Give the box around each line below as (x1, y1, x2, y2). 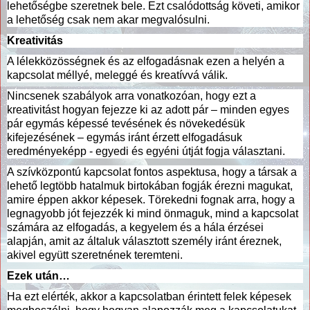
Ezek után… (7, 269, 70, 282)
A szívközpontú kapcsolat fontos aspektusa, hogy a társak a (7, 165, 297, 178)
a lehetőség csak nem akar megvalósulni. (7, 13, 210, 26)
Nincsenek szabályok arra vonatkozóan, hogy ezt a (7, 89, 256, 102)
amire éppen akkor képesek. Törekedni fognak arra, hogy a (7, 193, 295, 206)
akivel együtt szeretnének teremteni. (7, 248, 183, 261)
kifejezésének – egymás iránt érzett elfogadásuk (7, 131, 242, 143)
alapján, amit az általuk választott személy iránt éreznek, (7, 235, 282, 247)
